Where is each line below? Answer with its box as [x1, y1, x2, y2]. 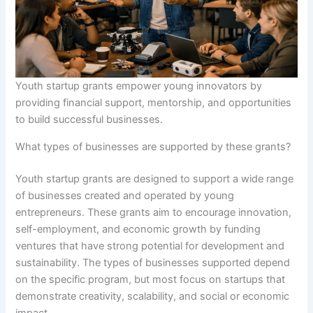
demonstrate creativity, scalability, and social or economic [15, 289, 290, 303]
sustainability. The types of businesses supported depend [15, 256, 291, 269]
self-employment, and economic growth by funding [15, 222, 261, 235]
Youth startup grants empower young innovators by [15, 80, 263, 93]
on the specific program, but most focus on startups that [15, 272, 286, 286]
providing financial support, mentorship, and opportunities [15, 96, 292, 110]
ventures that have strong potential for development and [15, 239, 285, 252]
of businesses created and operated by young [15, 189, 235, 202]
